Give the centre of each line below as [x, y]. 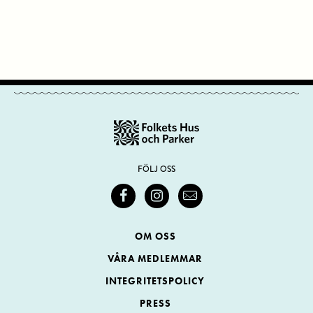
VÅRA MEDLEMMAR [155, 259]
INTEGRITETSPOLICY [155, 281]
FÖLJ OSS [156, 169]
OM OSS [155, 236]
